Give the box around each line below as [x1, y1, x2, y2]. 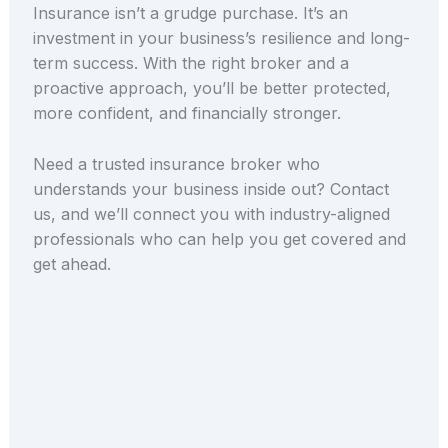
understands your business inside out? [32, 178, 325, 199]
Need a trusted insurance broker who [32, 153, 320, 174]
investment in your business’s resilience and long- [32, 28, 410, 49]
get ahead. [32, 253, 111, 274]
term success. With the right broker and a [32, 53, 349, 74]
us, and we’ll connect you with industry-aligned [32, 203, 390, 224]
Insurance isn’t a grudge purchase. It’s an [32, 3, 348, 24]
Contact [324, 178, 389, 199]
